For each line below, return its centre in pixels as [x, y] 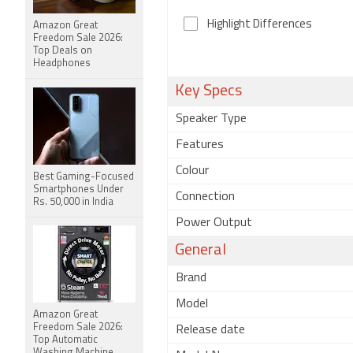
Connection [205, 197]
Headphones [62, 63]
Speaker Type [211, 119]
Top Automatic [65, 340]
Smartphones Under [78, 190]
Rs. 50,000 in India [73, 202]
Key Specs [208, 91]
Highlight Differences [260, 25]
